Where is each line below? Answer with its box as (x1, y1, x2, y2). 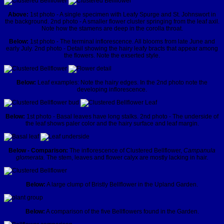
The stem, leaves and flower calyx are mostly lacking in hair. (45, 154, 208, 161)
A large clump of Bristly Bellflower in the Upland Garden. (45, 181, 198, 188)
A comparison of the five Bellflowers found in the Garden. (44, 208, 199, 215)
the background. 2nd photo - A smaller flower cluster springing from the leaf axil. (4, 18, 219, 25)
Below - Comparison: (8, 147, 68, 154)
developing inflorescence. (77, 86, 147, 93)
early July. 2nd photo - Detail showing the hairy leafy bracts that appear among (6, 45, 218, 52)
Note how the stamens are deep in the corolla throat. (41, 25, 183, 32)
